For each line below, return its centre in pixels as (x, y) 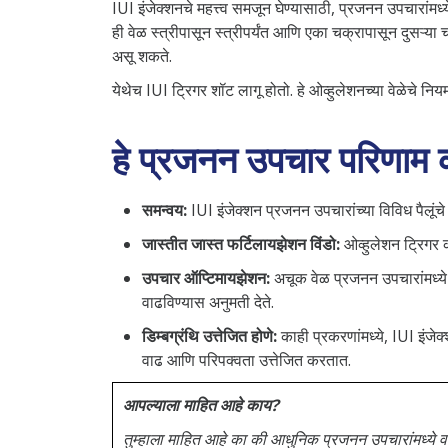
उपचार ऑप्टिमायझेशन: (206, 277)
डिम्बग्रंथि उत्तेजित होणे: (209, 335)
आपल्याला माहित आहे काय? (201, 404)
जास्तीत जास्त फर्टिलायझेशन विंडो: (241, 243)
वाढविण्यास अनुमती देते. (208, 301)
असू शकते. (142, 55)
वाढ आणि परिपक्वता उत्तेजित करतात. (246, 359)
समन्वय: (164, 209)
